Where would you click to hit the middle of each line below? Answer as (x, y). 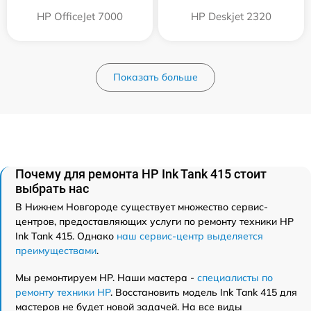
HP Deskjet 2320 (231, 17)
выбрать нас (52, 189)
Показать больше (155, 77)
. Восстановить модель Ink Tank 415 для (204, 293)
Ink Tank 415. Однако (66, 236)
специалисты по (235, 278)
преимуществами (56, 251)
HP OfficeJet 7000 (80, 17)
